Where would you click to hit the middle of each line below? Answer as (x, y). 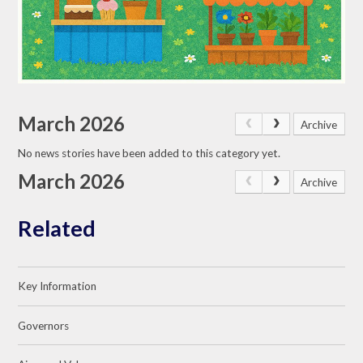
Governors (44, 325)
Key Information (58, 286)
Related (57, 228)
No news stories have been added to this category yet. (149, 153)
